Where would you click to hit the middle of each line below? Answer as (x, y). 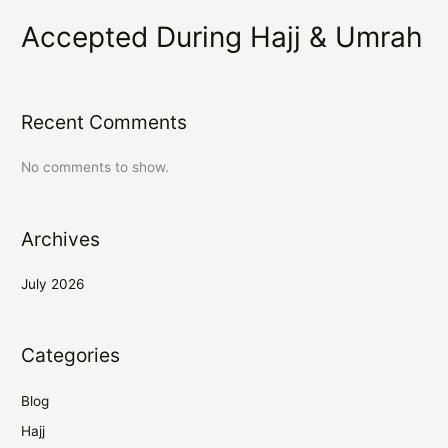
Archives (61, 238)
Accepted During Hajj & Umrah (222, 36)
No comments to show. (95, 167)
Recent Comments (104, 121)
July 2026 (53, 284)
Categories (71, 355)
